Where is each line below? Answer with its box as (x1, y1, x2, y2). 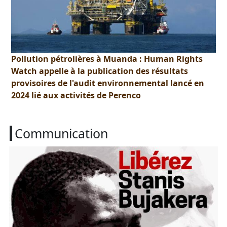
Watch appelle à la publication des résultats (11, 65, 188, 77)
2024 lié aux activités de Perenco (11, 90, 141, 101)
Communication (15, 125, 108, 142)
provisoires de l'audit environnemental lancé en (11, 78, 205, 89)
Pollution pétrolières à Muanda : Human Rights (11, 53, 203, 64)
